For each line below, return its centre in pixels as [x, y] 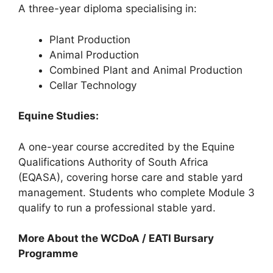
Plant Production [90, 39]
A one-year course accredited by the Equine [126, 147]
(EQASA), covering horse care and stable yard [131, 177]
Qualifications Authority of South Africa [113, 162]
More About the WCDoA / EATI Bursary [116, 238]
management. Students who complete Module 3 [136, 192]
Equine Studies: [58, 116]
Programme [48, 253]
